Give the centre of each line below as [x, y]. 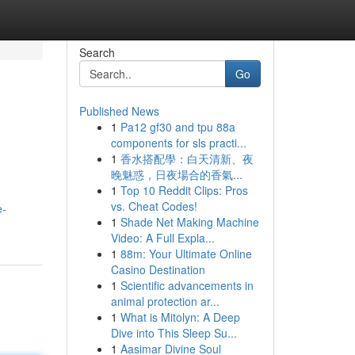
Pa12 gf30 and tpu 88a [177, 127]
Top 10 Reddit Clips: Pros [184, 190]
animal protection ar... [165, 301]
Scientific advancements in [187, 285]
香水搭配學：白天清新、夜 [187, 158]
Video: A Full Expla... [162, 238]
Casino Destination [158, 269]
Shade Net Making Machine [189, 222]
